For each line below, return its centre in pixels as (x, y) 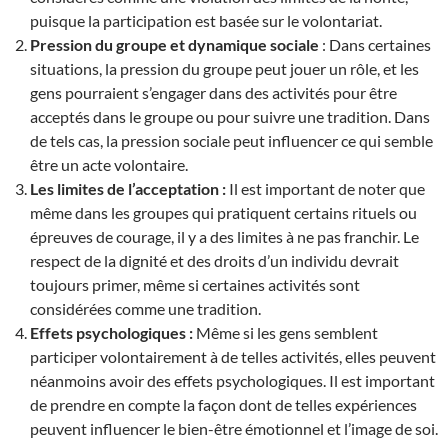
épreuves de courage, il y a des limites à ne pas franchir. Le (224, 237)
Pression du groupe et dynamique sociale (176, 45)
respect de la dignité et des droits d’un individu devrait (214, 261)
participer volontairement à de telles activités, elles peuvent (233, 357)
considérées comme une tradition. (145, 309)
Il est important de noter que (325, 189)
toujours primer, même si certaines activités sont (195, 285)
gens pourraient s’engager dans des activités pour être (213, 93)
